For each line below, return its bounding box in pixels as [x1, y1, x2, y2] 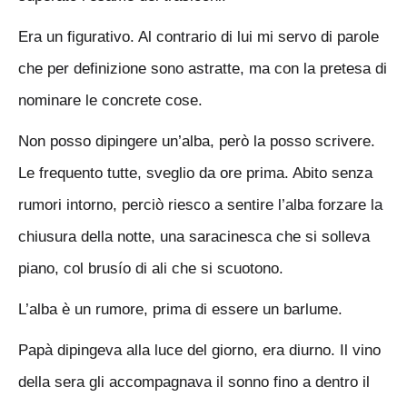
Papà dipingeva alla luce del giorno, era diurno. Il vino [18, 342, 381, 359]
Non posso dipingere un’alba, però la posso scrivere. [18, 133, 375, 150]
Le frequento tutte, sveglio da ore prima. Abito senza [18, 164, 372, 182]
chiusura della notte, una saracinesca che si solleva [18, 228, 370, 245]
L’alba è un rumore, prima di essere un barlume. [18, 301, 342, 318]
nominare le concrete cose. [18, 92, 203, 109]
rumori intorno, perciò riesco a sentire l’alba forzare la [18, 196, 382, 213]
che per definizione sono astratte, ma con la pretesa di [18, 60, 387, 77]
